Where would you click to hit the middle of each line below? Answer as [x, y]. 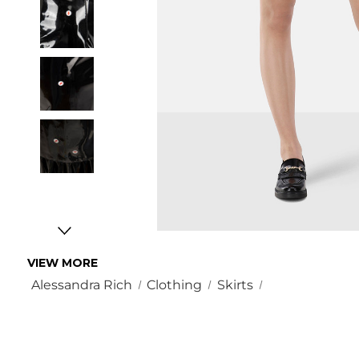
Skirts [235, 285]
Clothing [175, 285]
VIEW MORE [63, 263]
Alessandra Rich [82, 285]
